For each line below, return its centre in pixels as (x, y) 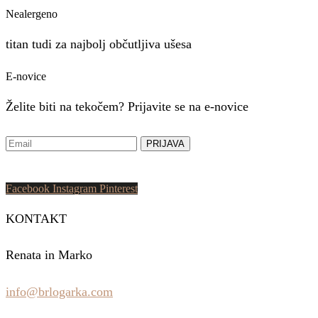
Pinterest (119, 189)
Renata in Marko (49, 255)
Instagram (75, 189)
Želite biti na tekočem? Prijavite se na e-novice (127, 106)
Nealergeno (32, 14)
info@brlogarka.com (59, 292)
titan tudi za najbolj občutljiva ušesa (99, 44)
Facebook (28, 189)
